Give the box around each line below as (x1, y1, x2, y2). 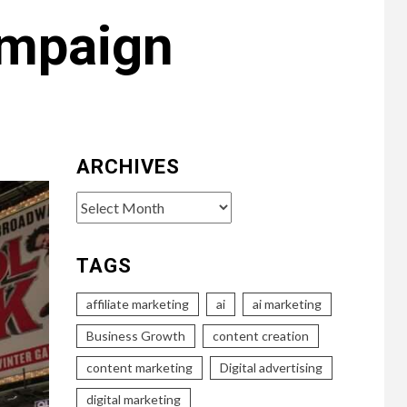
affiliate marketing (85, 295, 189, 312)
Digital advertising (219, 359, 323, 375)
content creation (212, 327, 309, 343)
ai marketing (252, 295, 322, 312)
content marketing (85, 359, 193, 375)
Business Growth (85, 327, 185, 343)
